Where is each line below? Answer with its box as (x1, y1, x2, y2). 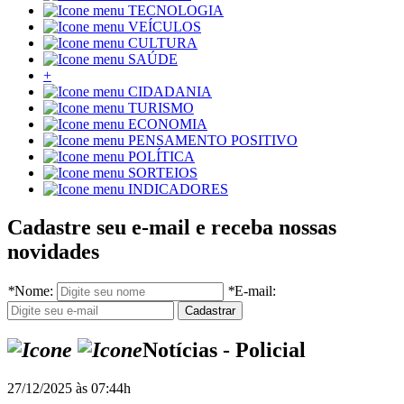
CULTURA (128, 35, 197, 51)
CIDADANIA (128, 84, 212, 100)
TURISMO (128, 100, 194, 116)
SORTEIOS (128, 165, 197, 181)
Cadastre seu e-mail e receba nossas (7, 216, 336, 240)
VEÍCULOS (128, 19, 201, 35)
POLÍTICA (128, 149, 195, 165)
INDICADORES (128, 181, 228, 197)
